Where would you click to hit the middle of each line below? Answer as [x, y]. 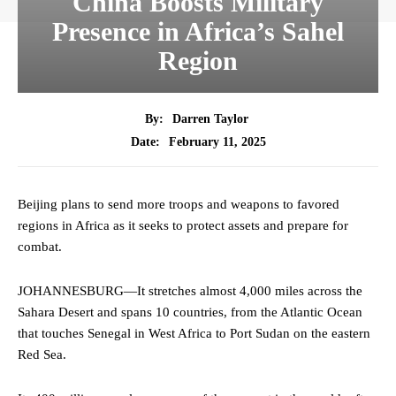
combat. [40, 247]
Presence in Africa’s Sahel [198, 32]
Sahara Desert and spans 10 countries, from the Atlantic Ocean [190, 312]
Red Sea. [42, 355]
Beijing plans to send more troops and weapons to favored [179, 205]
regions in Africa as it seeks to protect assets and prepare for [183, 226]
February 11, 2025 [217, 141]
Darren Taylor [210, 119]
